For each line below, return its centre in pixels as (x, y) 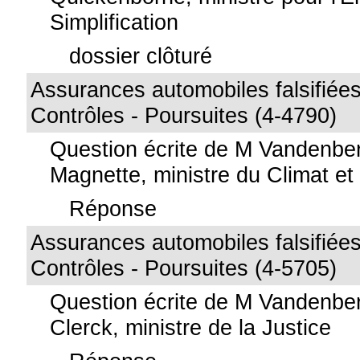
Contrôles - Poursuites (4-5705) (184, 268)
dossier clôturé (141, 56)
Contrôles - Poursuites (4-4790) (184, 115)
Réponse (113, 209)
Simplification (115, 22)
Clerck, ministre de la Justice (191, 327)
